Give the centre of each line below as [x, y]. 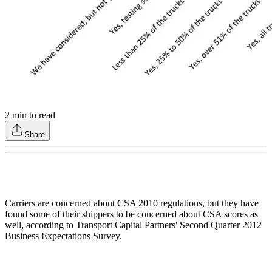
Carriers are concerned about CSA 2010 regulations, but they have [132, 203]
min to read [32, 115]
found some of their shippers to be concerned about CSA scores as [131, 214]
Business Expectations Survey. [63, 236]
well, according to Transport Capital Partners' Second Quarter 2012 [133, 225]
